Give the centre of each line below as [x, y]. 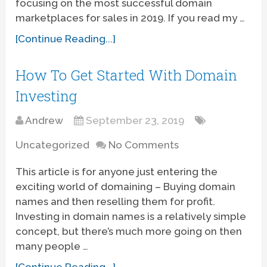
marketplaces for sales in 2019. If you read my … [131, 18]
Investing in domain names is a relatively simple [131, 216]
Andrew [44, 120]
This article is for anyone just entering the [117, 171]
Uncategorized [53, 145]
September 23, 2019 [135, 120]
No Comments [144, 145]
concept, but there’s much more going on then [129, 231]
